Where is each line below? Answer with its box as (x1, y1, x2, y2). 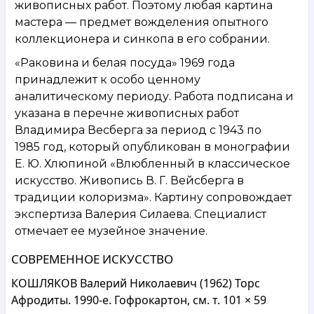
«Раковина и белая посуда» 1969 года (15, 55, 235, 69)
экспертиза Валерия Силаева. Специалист (15, 207, 266, 221)
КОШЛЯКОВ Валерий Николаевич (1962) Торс (11, 275, 260, 291)
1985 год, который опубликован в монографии (15, 139, 290, 153)
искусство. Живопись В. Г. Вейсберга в (15, 173, 244, 187)
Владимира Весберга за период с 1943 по (15, 123, 261, 137)
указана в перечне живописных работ (15, 106, 239, 120)
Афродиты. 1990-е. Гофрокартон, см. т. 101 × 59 (11, 292, 266, 308)
